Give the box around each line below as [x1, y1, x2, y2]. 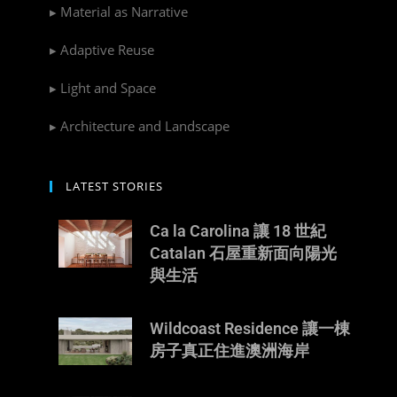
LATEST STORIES [66, 178, 163, 194]
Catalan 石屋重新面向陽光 [149, 244, 337, 262]
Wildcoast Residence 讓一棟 [149, 319, 350, 338]
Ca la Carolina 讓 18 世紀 [149, 222, 326, 240]
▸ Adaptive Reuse [50, 41, 154, 58]
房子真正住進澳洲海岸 [149, 341, 309, 360]
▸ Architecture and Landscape [50, 117, 230, 135]
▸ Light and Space [50, 79, 156, 97]
